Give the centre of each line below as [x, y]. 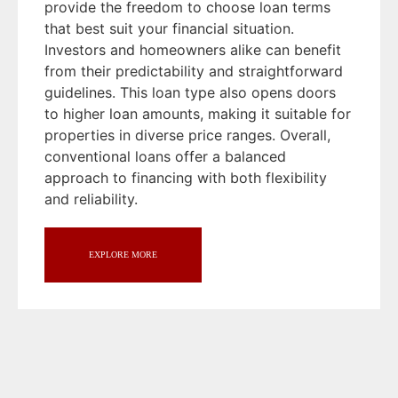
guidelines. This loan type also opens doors [190, 93]
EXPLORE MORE [123, 255]
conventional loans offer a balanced [165, 157]
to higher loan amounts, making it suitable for [198, 114]
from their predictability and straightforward [194, 72]
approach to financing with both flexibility [186, 178]
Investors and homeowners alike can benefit [193, 50]
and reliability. [91, 199]
